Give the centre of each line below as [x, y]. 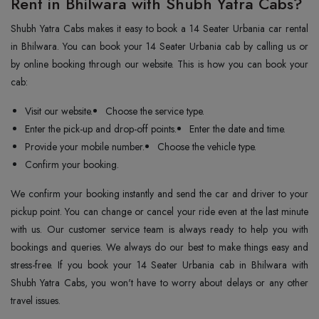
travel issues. [36, 300]
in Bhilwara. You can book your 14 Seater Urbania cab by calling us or [159, 46]
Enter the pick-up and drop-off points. [101, 129]
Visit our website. [59, 111]
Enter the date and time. [237, 129]
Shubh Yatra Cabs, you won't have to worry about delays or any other [159, 283]
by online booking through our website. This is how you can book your [159, 64]
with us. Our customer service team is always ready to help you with [159, 229]
